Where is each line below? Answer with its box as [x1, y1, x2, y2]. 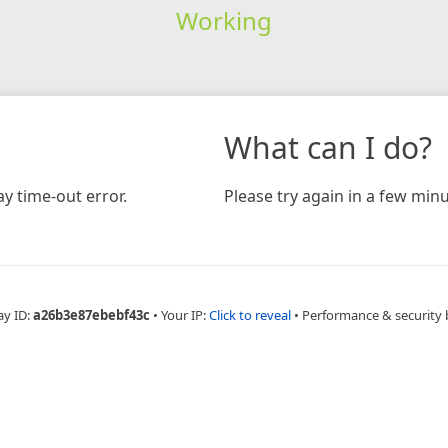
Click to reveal [208, 305, 291, 324]
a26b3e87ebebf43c [32, 305, 150, 324]
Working [175, 3, 272, 37]
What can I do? [224, 126, 432, 168]
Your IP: [160, 305, 209, 324]
